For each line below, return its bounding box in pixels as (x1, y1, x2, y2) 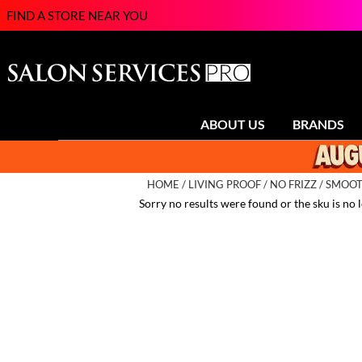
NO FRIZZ (270, 179, 317, 192)
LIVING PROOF (188, 179, 261, 192)
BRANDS (293, 116, 344, 132)
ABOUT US (200, 116, 265, 132)
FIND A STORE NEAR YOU (6, 8, 148, 23)
